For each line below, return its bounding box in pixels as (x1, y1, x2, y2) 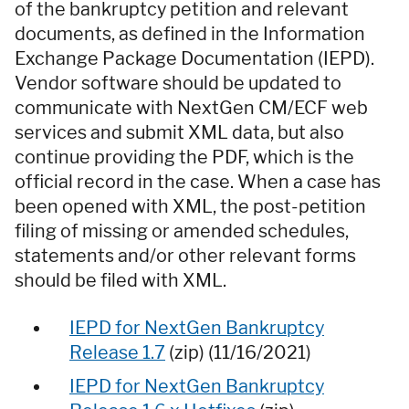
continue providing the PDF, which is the (15, 145, 354, 168)
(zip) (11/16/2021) (165, 341, 311, 363)
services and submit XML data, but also (15, 121, 344, 143)
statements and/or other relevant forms (15, 244, 356, 267)
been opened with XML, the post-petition (15, 194, 366, 217)
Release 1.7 (69, 341, 165, 363)
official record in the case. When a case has (15, 170, 381, 193)
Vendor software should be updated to (15, 71, 341, 94)
